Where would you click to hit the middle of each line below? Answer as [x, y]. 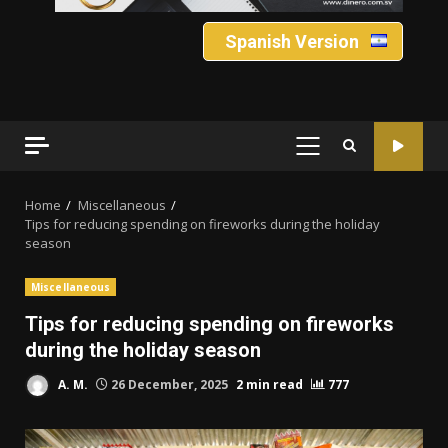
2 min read [269, 384]
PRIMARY [339, 156]
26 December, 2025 [169, 384]
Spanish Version [291, 42]
